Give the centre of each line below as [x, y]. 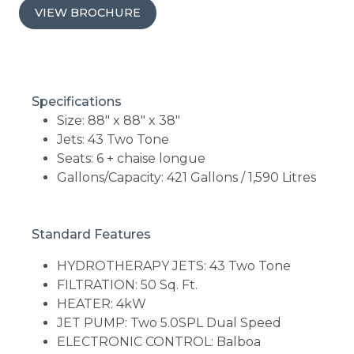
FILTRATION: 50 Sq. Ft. [127, 285]
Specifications [77, 102]
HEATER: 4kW [102, 304]
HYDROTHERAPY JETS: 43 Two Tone [174, 266]
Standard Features [91, 235]
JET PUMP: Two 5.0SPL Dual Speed [169, 323]
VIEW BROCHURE [88, 13]
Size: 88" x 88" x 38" [119, 121]
